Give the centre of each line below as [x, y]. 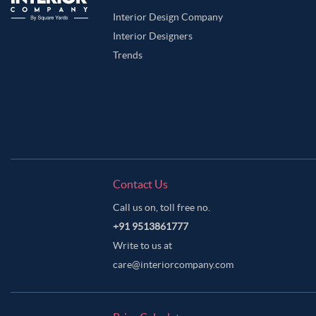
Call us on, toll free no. [162, 207]
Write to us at [142, 245]
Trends [128, 55]
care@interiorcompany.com [173, 265]
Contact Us [140, 184]
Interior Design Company [168, 17]
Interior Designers [153, 36]
